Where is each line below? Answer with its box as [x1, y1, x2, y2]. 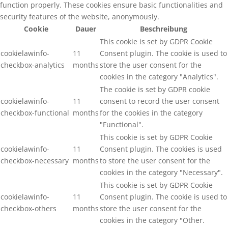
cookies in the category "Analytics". [100, 72, 218, 82]
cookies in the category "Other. [100, 215, 205, 225]
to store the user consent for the [100, 156, 210, 166]
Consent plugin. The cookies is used [100, 144, 222, 154]
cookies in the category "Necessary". [100, 167, 223, 178]
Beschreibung [140, 24, 187, 34]
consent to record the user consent [100, 96, 219, 106]
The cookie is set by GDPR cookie [100, 84, 210, 95]
